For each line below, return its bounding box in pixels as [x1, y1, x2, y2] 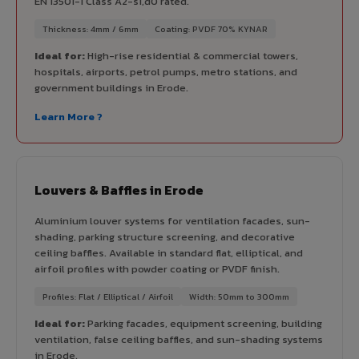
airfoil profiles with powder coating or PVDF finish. [34, 260, 280, 276]
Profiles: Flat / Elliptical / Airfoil [42, 289, 173, 303]
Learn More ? [34, 108, 103, 124]
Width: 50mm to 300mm [189, 289, 289, 303]
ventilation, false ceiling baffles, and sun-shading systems [34, 331, 323, 347]
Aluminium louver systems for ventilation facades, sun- [34, 212, 310, 228]
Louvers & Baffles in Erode [34, 179, 204, 200]
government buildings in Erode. [34, 79, 188, 95]
